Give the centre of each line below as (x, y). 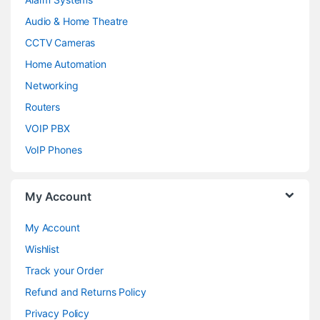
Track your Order (64, 271)
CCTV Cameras (60, 43)
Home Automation (66, 64)
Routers (43, 107)
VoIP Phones (54, 150)
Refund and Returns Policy (86, 292)
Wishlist (42, 249)
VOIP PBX (47, 129)
